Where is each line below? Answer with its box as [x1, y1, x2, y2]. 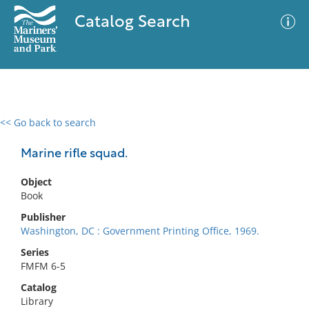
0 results [10, 124, 50, 137]
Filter [266, 130, 290, 141]
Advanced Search [164, 128, 244, 141]
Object [21, 175, 52, 188]
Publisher [21, 210, 66, 223]
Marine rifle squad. [21, 148, 128, 161]
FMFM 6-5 [21, 259, 66, 272]
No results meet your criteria [86, 201, 219, 214]
